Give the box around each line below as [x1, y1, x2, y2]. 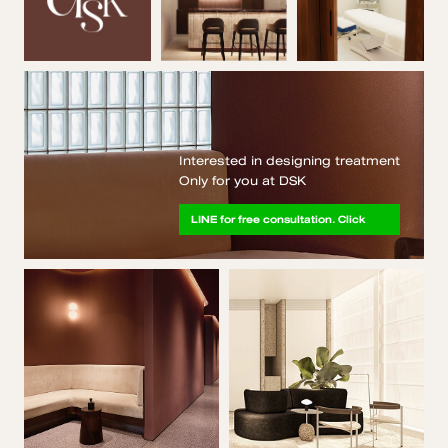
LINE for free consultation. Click [191, 210, 366, 230]
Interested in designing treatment [179, 149, 400, 173]
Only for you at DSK [179, 169, 306, 193]
